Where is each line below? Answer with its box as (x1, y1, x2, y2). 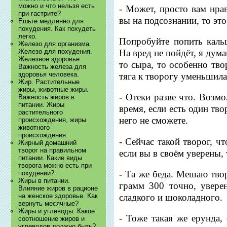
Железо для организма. (18, 40, 92, 48)
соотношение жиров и (18, 215, 85, 223)
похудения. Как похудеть (18, 25, 96, 33)
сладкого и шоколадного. (119, 192, 223, 203)
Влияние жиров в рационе (18, 184, 98, 193)
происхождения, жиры (18, 116, 87, 124)
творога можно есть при (18, 162, 92, 170)
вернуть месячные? (18, 200, 79, 208)
